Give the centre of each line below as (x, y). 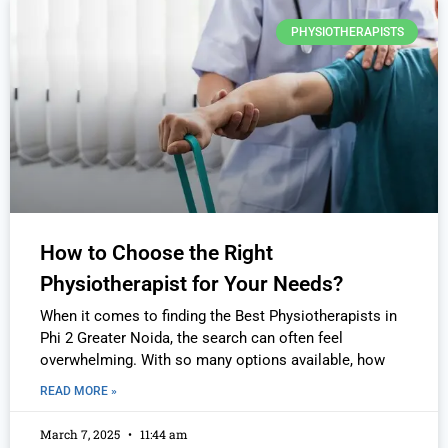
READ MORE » (78, 390)
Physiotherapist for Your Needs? (191, 283)
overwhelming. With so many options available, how (212, 359)
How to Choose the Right (156, 252)
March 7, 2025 (81, 433)
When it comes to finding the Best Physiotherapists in (218, 315)
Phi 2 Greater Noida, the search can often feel (191, 337)
